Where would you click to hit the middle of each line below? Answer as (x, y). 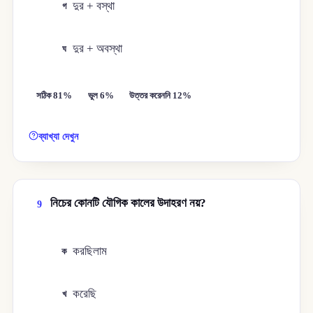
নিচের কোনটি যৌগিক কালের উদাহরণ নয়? (128, 203)
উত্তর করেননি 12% (161, 95)
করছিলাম (90, 252)
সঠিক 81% (54, 95)
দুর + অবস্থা (98, 48)
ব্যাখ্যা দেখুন (59, 137)
